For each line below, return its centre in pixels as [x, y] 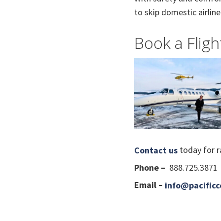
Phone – [149, 168]
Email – [148, 185]
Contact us [156, 150]
